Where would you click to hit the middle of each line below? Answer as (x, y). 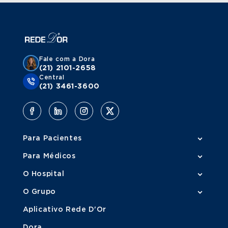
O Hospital (44, 174)
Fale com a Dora (67, 59)
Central (52, 77)
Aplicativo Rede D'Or (64, 209)
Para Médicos (49, 156)
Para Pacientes (52, 138)
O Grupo (39, 192)
